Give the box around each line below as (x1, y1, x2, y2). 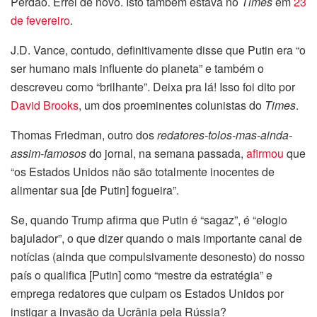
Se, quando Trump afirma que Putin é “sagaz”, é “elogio (11, 212, 287, 229)
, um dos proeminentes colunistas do (79, 97, 265, 114)
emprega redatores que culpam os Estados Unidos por (11, 285, 284, 302)
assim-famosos (11, 145, 86, 162)
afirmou (246, 145, 287, 162)
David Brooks (11, 97, 79, 114)
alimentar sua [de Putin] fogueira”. (11, 182, 179, 199)
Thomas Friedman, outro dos (11, 127, 157, 144)
